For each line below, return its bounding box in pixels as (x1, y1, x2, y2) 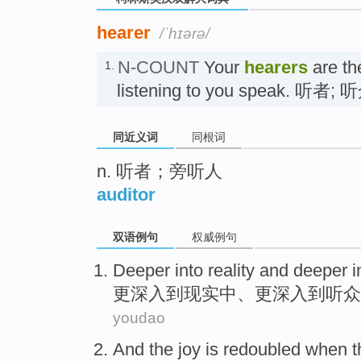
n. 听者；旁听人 (97, 160, 222, 181)
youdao (113, 309, 165, 327)
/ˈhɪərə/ (160, 24, 210, 42)
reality (208, 260, 255, 281)
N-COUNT (118, 56, 199, 77)
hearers (244, 56, 308, 77)
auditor (97, 184, 156, 205)
